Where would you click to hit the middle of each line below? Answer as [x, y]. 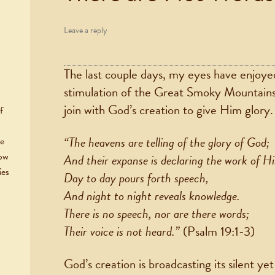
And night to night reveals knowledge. [152, 196]
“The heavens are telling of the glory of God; [166, 143]
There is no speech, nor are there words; [156, 214]
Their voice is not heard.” [122, 232]
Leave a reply [85, 31]
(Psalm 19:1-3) [217, 232]
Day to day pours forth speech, [136, 178]
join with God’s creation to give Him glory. [168, 110]
